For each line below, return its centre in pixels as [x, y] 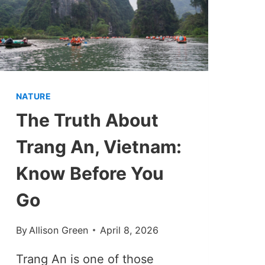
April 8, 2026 [129, 230]
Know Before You [90, 173]
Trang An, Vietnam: [98, 146]
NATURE [33, 96]
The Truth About [87, 120]
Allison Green [58, 230]
